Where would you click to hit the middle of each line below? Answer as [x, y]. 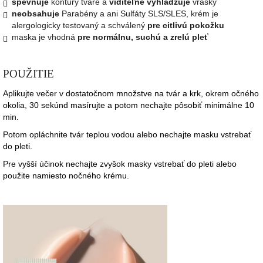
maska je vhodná [45, 37]
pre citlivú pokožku [186, 26]
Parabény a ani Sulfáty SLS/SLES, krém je [139, 14]
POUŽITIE [28, 74]
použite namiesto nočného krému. [66, 176]
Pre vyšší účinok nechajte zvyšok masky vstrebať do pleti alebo [120, 164]
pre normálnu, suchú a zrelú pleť [143, 37]
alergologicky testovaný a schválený [80, 26]
